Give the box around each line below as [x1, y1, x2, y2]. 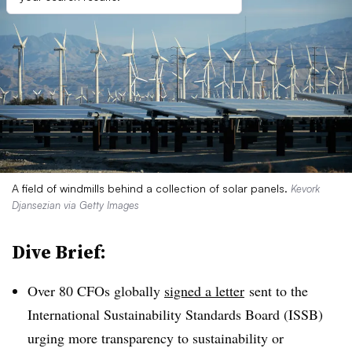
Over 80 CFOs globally [27, 281, 164, 300]
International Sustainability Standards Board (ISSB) [27, 305, 323, 324]
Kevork [291, 182, 320, 195]
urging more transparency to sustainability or [27, 328, 284, 347]
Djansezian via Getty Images [12, 199, 139, 211]
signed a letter [164, 281, 244, 300]
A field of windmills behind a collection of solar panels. [12, 181, 291, 195]
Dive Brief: [12, 239, 106, 265]
